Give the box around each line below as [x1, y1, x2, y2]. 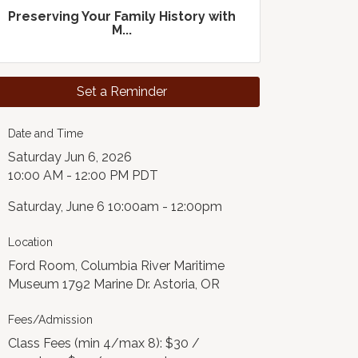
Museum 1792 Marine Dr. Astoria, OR [8, 276, 221, 292]
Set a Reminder [77, 84, 168, 99]
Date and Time [8, 127, 84, 140]
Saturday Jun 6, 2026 [8, 149, 133, 165]
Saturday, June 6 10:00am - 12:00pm [8, 199, 223, 214]
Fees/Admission [8, 313, 93, 326]
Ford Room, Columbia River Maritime [8, 258, 225, 273]
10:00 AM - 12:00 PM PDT [8, 168, 159, 183]
